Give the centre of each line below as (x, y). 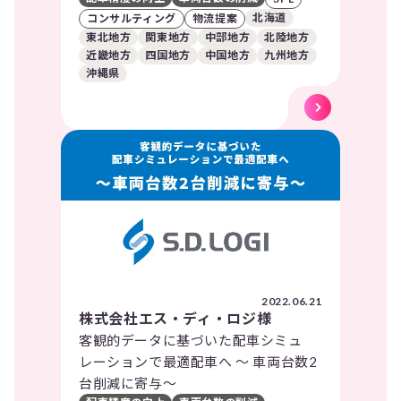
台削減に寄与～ (128, 384)
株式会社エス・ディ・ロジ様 (175, 319)
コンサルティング (132, 19)
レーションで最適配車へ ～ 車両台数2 (198, 362)
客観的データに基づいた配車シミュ (191, 341)
